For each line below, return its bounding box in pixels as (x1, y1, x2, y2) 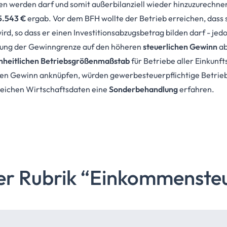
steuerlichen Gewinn (142, 42, 217, 52)
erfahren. (177, 84, 214, 94)
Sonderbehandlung (108, 84, 178, 94)
